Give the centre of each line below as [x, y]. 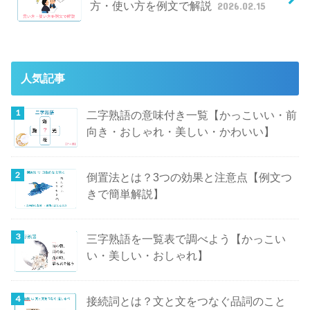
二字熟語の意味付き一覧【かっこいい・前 [191, 115]
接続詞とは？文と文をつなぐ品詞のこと [186, 301]
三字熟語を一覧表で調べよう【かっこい [186, 239]
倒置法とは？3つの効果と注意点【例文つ [189, 177]
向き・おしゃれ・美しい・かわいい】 [180, 132]
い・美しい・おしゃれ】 [147, 256]
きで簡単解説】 [125, 193]
